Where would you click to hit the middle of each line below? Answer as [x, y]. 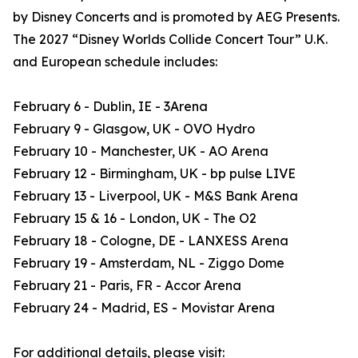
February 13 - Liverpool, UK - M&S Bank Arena [155, 196]
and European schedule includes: [115, 62]
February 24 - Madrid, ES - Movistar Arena [144, 308]
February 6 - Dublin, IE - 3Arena [110, 107]
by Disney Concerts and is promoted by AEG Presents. [176, 17]
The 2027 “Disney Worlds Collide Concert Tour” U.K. [170, 40]
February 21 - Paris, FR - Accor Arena [127, 286]
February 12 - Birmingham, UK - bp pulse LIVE [154, 174]
